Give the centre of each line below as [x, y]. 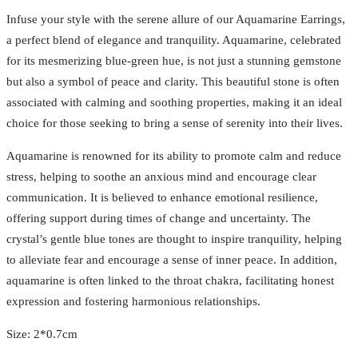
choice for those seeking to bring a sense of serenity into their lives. [175, 123]
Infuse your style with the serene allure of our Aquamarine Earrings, [176, 19]
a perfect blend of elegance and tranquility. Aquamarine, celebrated [174, 40]
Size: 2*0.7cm [42, 334]
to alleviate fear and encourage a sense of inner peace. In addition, [172, 259]
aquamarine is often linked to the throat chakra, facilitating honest [170, 280]
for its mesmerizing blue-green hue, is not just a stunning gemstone [174, 60]
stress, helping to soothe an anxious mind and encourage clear [161, 176]
